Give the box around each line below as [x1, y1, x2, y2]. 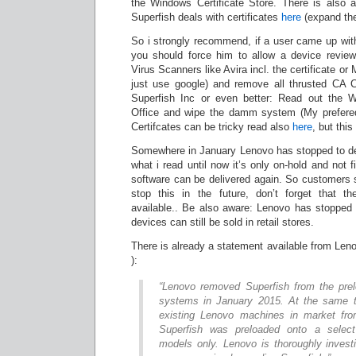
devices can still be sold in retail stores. [131, 216, 314, 228]
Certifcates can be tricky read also [131, 121, 292, 133]
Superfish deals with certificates [131, 11, 281, 23]
